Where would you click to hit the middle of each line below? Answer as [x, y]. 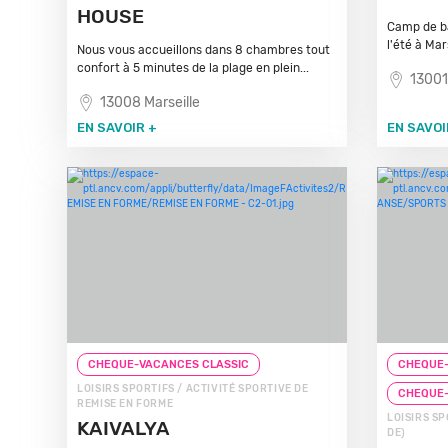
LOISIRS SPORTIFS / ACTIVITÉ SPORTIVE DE [193, 389]
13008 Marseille [150, 102]
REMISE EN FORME [125, 404]
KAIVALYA [124, 428]
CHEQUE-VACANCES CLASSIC [169, 364]
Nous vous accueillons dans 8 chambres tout [204, 50]
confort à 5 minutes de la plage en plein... [193, 68]
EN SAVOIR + [117, 127]
